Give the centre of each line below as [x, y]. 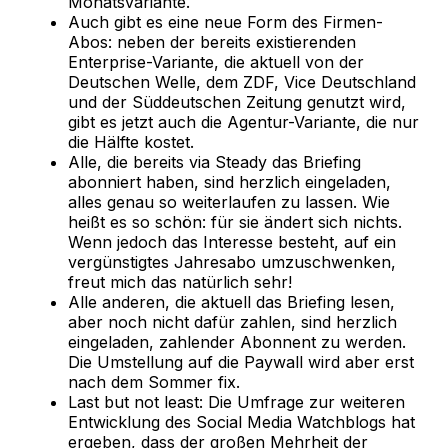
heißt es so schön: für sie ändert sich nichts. [235, 222]
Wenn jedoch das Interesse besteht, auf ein [232, 242]
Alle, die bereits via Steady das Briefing [214, 162]
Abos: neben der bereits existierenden [212, 42]
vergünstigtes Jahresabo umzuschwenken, [232, 262]
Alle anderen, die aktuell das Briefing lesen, [231, 302]
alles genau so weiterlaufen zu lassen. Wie [229, 202]
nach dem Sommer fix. [154, 382]
